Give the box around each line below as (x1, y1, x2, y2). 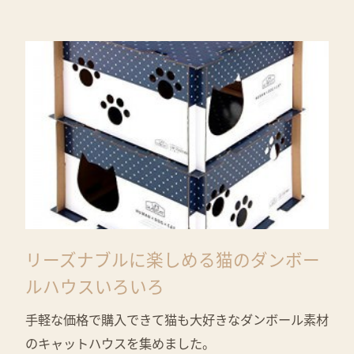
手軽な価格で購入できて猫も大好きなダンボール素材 (25, 310, 329, 330)
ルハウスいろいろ (25, 273, 164, 299)
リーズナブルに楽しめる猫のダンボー (25, 247, 320, 272)
